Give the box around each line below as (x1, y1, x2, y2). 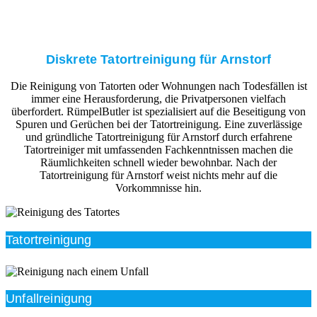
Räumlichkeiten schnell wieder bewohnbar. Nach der (40, 156, 277, 169)
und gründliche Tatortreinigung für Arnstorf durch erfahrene (25, 131, 292, 144)
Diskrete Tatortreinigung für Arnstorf (45, 52, 272, 67)
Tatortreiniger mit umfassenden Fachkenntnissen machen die (24, 144, 293, 156)
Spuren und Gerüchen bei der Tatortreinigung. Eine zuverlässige (15, 118, 302, 131)
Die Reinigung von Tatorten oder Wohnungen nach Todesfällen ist (10, 80, 307, 93)
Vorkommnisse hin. (115, 182, 202, 195)
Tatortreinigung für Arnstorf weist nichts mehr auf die (40, 169, 277, 182)
